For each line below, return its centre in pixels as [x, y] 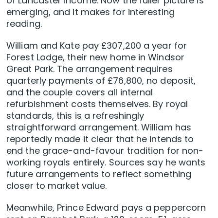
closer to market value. [57, 186]
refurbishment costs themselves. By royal [97, 104]
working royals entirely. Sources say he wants [106, 163]
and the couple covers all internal [80, 92]
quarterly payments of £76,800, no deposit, [101, 81]
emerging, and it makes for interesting [91, 12]
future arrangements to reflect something [99, 174]
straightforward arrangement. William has [99, 127]
